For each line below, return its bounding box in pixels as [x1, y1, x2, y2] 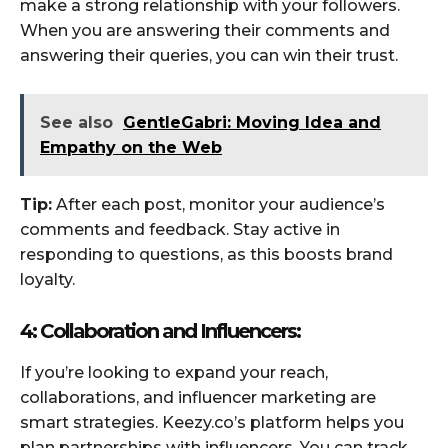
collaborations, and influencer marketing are [20, 387, 376, 407]
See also [40, 112, 113, 132]
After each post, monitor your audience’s [52, 194, 385, 214]
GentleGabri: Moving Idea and [123, 112, 381, 132]
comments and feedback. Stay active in [20, 219, 340, 239]
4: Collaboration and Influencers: [20, 318, 300, 343]
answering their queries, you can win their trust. [20, 45, 398, 65]
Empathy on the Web [40, 137, 222, 157]
